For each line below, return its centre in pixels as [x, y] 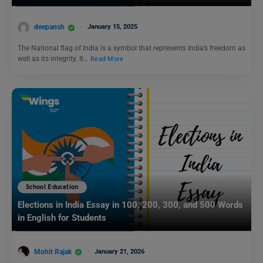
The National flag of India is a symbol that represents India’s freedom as [131, 48]
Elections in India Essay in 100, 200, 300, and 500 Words [130, 205]
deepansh [49, 27]
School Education [52, 187]
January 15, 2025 [112, 27]
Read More [107, 59]
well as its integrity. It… [54, 59]
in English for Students [62, 218]
